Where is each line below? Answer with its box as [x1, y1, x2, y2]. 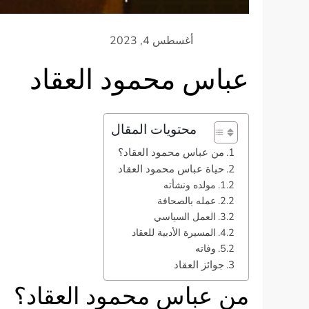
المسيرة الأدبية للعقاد [131, 226, 216, 240]
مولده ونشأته [163, 178, 216, 192]
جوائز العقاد [173, 258, 224, 272]
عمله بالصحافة [157, 194, 216, 208]
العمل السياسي [153, 210, 216, 224]
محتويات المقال [110, 121, 197, 139]
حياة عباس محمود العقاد [117, 162, 224, 177]
